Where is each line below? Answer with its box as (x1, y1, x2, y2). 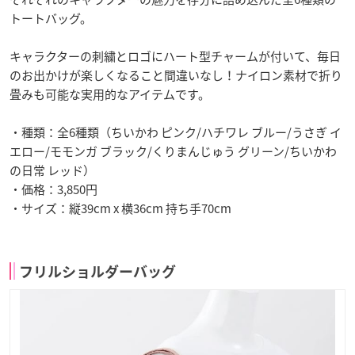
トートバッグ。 (10, 9, 92, 27)
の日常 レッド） (10, 161, 95, 179)
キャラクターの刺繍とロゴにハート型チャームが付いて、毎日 (10, 47, 341, 65)
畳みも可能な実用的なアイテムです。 (10, 85, 210, 103)
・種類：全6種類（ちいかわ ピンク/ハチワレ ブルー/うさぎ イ (10, 123, 342, 141)
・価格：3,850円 (10, 180, 97, 198)
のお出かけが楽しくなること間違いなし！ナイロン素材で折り (10, 66, 342, 84)
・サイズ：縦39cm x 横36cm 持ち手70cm (10, 199, 231, 217)
